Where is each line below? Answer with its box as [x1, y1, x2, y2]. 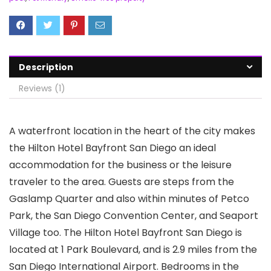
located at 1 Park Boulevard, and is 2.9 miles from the [9, 242, 257, 256]
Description [19, 60, 73, 73]
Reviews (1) [19, 82, 65, 94]
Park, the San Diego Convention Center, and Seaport [9, 208, 258, 223]
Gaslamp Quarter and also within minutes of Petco [9, 191, 249, 206]
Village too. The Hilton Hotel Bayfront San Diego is [9, 225, 242, 240]
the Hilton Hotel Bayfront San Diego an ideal [9, 140, 216, 155]
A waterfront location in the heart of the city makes [9, 123, 255, 138]
